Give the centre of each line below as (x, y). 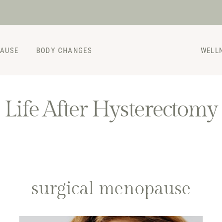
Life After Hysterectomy (111, 110)
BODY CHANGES (64, 51)
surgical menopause (111, 189)
